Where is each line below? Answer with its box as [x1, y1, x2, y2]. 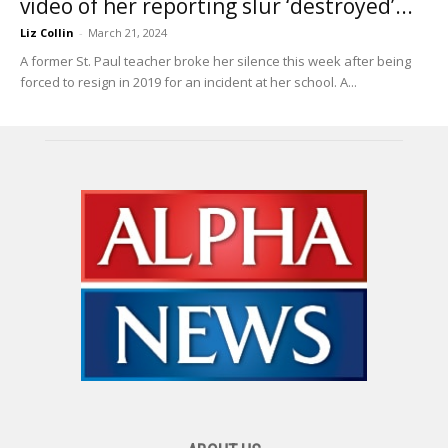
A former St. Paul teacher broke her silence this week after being [20, 52, 411, 71]
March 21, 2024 [88, 25, 167, 41]
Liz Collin [20, 25, 74, 41]
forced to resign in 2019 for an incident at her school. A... [20, 73, 357, 92]
